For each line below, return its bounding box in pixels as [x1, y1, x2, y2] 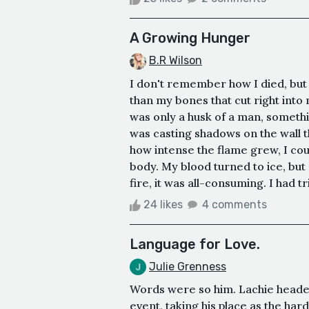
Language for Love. [130, 235, 260, 252]
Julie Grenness [149, 259, 226, 273]
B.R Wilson [149, 53, 202, 67]
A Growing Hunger [130, 29, 250, 46]
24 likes [141, 197, 186, 211]
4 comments [202, 197, 267, 211]
